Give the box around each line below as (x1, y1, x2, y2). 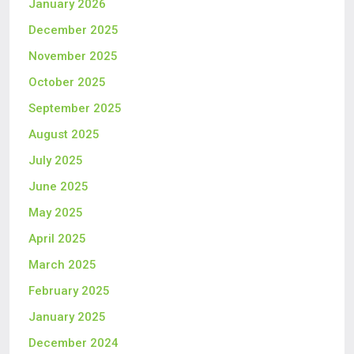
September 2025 (28, 101, 122, 116)
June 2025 (28, 179, 88, 194)
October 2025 (28, 75, 106, 90)
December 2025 (28, 23, 119, 38)
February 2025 (28, 284, 110, 299)
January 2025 (28, 310, 106, 325)
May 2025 (28, 205, 83, 220)
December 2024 (28, 336, 119, 351)
